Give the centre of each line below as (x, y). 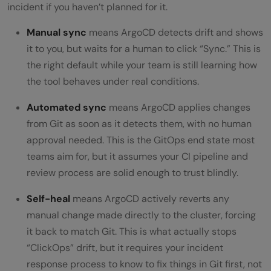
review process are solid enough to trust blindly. (132, 172)
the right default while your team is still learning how (142, 65)
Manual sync (57, 32)
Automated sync (67, 107)
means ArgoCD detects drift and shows (175, 32)
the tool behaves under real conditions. (113, 81)
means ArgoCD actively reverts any (150, 198)
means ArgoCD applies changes (178, 107)
